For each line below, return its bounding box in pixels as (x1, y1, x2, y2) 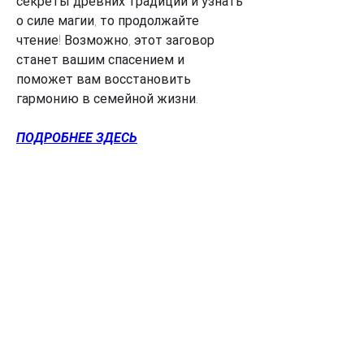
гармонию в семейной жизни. (16, 90, 198, 106)
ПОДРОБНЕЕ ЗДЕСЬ (16, 129, 137, 145)
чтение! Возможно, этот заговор (16, 32, 214, 48)
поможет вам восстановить (16, 71, 191, 87)
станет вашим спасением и (16, 51, 184, 67)
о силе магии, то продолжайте (16, 12, 199, 28)
